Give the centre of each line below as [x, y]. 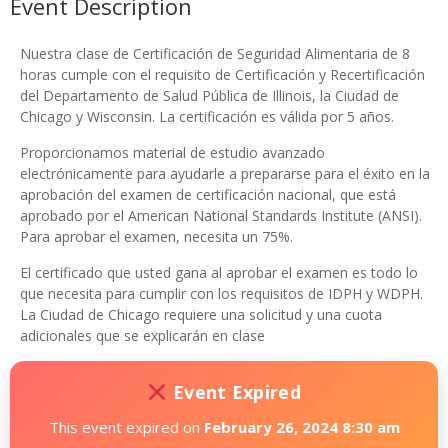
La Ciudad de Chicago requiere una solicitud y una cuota [201, 314]
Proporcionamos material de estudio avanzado [172, 152]
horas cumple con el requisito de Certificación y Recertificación [222, 74]
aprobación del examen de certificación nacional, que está [208, 194]
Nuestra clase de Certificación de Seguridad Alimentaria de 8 [215, 53]
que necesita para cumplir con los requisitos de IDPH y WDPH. [221, 293]
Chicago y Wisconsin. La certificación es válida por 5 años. [207, 116]
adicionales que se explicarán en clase [142, 335]
